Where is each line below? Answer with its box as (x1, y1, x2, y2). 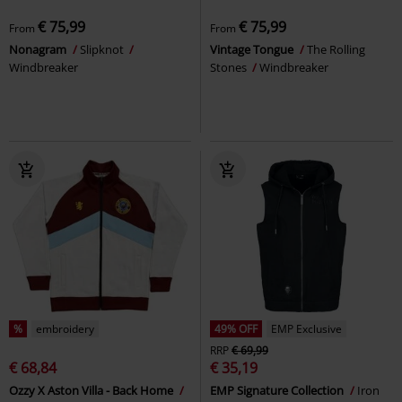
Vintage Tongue (210, 40, 296, 57)
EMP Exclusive (271, 320, 342, 336)
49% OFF (214, 320, 258, 336)
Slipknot (80, 40, 127, 57)
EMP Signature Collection (210, 381, 346, 398)
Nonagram (9, 40, 69, 57)
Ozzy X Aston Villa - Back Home (9, 381, 176, 398)
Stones (210, 58, 249, 75)
